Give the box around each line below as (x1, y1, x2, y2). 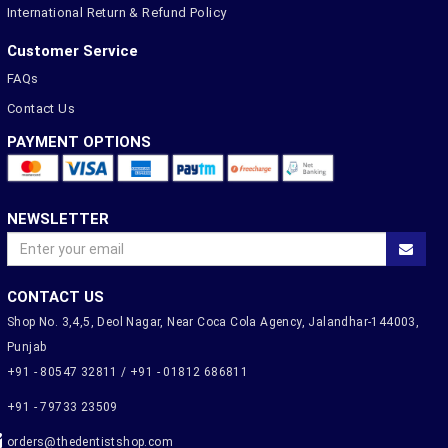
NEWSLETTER (7, 210, 109, 229)
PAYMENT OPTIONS (7, 133, 151, 151)
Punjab (7, 340, 47, 355)
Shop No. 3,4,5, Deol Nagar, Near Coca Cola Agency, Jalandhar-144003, (7, 315, 420, 330)
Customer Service (7, 42, 138, 60)
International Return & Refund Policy (7, 5, 227, 20)
